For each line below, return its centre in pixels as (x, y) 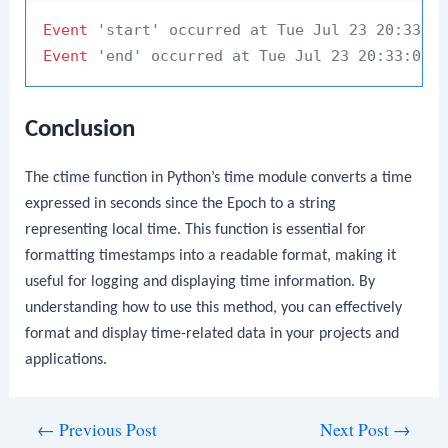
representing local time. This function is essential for (196, 229)
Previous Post (106, 430)
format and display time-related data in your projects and (212, 333)
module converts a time (333, 177)
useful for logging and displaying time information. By (200, 281)
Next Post (356, 430)
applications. (66, 359)
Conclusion (80, 129)
